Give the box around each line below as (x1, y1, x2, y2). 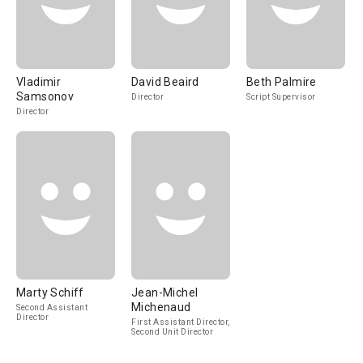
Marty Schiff (16, 286, 84, 299)
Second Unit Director (131, 327, 213, 336)
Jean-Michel (131, 286, 199, 299)
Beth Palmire (246, 75, 317, 88)
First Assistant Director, (131, 318, 230, 327)
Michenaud (131, 301, 191, 314)
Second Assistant (16, 303, 88, 312)
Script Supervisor (246, 92, 316, 101)
